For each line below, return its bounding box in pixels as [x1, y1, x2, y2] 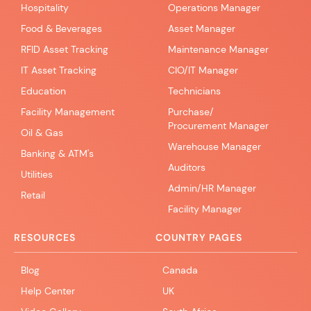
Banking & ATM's [21, 146, 94, 160]
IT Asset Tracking [21, 63, 96, 76]
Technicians [168, 84, 221, 97]
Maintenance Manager [168, 42, 269, 56]
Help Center [21, 284, 75, 297]
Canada [162, 263, 198, 276]
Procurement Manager [168, 119, 269, 132]
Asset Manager [168, 22, 235, 35]
